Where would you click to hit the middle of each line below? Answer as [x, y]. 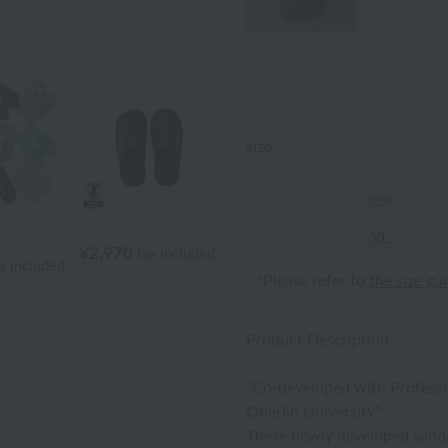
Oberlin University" [313, 412]
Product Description [317, 340]
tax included [176, 255]
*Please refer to [312, 281]
